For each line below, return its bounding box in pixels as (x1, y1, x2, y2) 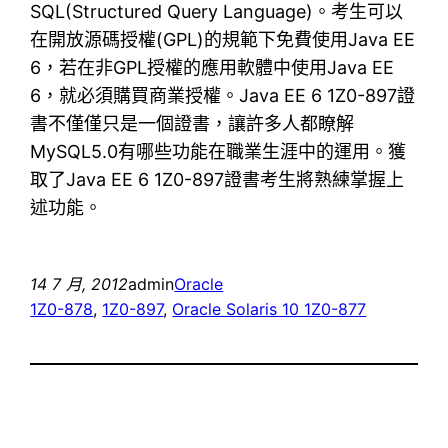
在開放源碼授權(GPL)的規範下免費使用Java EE (30, 28, 416, 50)
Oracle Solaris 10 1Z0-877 (172, 298, 367, 319)
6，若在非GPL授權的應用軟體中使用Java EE (30, 56, 395, 78)
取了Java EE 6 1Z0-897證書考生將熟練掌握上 (30, 168, 405, 190)
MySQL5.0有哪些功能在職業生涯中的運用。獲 (30, 140, 407, 162)
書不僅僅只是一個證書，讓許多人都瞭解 (30, 112, 355, 134)
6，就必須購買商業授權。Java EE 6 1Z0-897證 (30, 84, 416, 106)
